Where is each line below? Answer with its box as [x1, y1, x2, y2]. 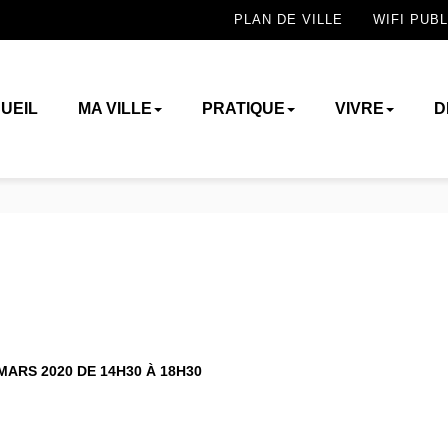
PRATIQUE [201, 100, 285, 117]
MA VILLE [77, 100, 152, 117]
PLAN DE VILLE [234, 13, 343, 27]
